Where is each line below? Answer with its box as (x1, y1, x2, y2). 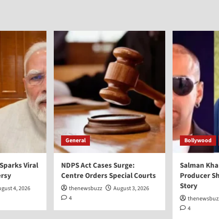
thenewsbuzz (69, 184, 102, 193)
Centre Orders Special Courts (61, 171, 156, 181)
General (66, 136, 86, 145)
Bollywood (184, 136, 212, 145)
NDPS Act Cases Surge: (61, 160, 135, 171)
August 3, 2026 (113, 184, 149, 193)
